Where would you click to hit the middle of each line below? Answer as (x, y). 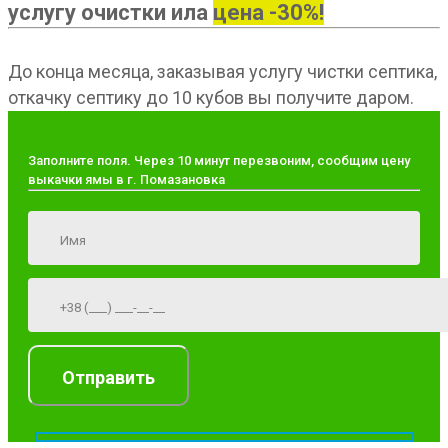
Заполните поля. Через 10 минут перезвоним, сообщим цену (219, 161)
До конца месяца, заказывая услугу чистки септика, (222, 72)
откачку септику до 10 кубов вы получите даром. (211, 98)
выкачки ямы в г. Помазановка (126, 180)
